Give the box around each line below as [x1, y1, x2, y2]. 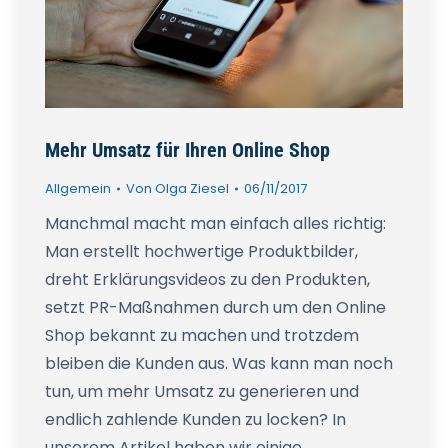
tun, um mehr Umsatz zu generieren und [45, 380, 359, 404]
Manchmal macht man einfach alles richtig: [45, 212, 386, 236]
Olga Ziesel [155, 179, 229, 199]
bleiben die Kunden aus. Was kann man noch [45, 352, 393, 376]
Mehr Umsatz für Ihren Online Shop [45, 138, 330, 163]
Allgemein [45, 179, 111, 199]
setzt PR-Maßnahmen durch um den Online [45, 296, 386, 320]
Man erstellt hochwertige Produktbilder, [45, 240, 358, 264]
